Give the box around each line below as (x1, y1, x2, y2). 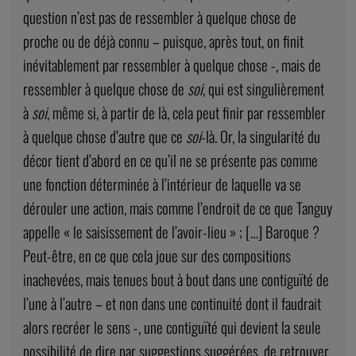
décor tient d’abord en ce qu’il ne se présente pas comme (22, 149, 318, 172)
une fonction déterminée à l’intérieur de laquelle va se (22, 172, 301, 196)
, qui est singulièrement (202, 77, 324, 101)
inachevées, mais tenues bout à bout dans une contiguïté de (22, 268, 329, 292)
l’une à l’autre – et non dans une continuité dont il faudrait (22, 292, 321, 315)
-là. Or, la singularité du (200, 125, 320, 149)
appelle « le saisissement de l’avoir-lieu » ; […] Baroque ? (22, 220, 319, 244)
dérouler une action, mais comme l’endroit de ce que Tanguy (22, 196, 332, 220)
